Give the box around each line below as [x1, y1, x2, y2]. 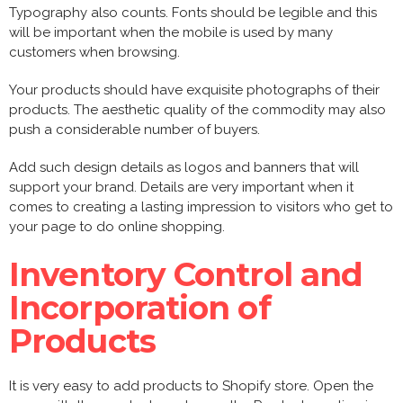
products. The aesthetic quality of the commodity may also [9, 101, 386, 118]
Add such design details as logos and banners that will [9, 158, 359, 175]
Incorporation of [9, 287, 271, 327]
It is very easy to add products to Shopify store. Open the [9, 377, 373, 394]
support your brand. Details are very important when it [9, 178, 354, 195]
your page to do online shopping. [9, 218, 225, 235]
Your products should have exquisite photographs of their [9, 81, 380, 98]
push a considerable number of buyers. [9, 121, 260, 138]
